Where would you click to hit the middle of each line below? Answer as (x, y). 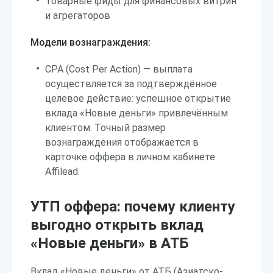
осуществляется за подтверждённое (131, 84)
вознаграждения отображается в (122, 142)
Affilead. (62, 172)
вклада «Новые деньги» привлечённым (136, 113)
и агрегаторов (78, 16)
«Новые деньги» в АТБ (110, 243)
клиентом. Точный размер (105, 128)
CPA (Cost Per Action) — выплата (119, 69)
